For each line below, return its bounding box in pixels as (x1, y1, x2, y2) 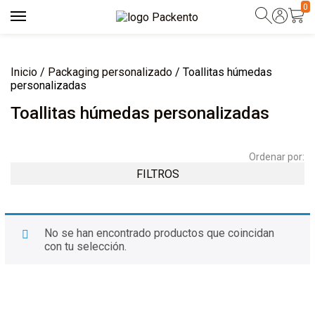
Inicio (11, 65, 37, 79)
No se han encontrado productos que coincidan (44, 226, 274, 240)
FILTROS (136, 167, 179, 181)
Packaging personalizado (48, 65, 172, 79)
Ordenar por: (249, 151, 304, 162)
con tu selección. (44, 240, 127, 253)
